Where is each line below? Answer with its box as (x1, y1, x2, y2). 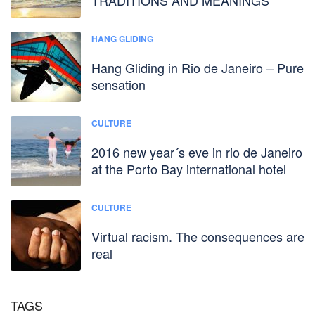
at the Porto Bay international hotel (91, 159, 286, 178)
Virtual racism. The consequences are (91, 226, 304, 245)
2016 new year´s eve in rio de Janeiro (91, 142, 302, 161)
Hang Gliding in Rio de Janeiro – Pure (91, 58, 304, 77)
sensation (91, 75, 146, 94)
